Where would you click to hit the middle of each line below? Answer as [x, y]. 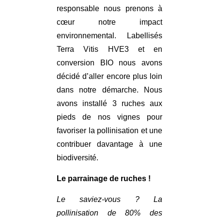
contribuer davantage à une [109, 144]
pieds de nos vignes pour [109, 117]
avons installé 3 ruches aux [109, 104]
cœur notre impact [109, 22]
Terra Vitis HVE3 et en [109, 49]
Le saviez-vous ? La [109, 200]
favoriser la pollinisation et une [109, 131]
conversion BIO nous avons [109, 63]
